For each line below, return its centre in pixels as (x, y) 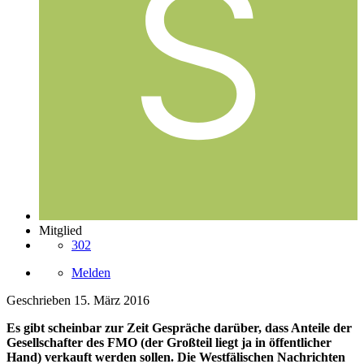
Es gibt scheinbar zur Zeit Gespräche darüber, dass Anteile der (179, 327)
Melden (91, 272)
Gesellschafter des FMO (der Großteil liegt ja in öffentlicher (169, 342)
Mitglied (61, 230)
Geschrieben (40, 300)
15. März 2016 (112, 300)
